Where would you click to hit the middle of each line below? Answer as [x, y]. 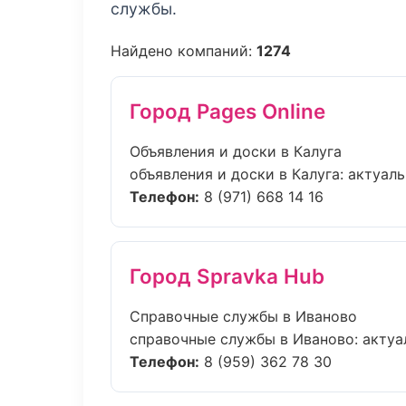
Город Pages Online [227, 111]
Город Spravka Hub [227, 276]
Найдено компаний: [184, 51]
